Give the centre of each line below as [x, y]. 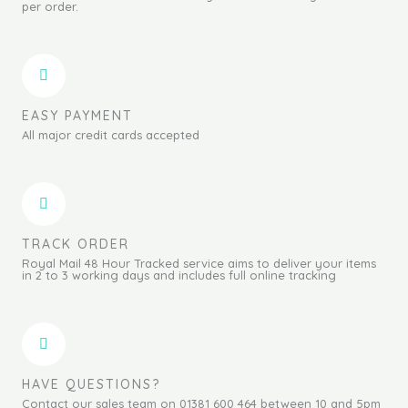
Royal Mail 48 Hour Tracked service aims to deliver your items [199, 263]
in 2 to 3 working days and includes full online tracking [179, 275]
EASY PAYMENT [77, 115]
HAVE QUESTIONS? [91, 384]
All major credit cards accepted [111, 134]
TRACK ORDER [76, 244]
